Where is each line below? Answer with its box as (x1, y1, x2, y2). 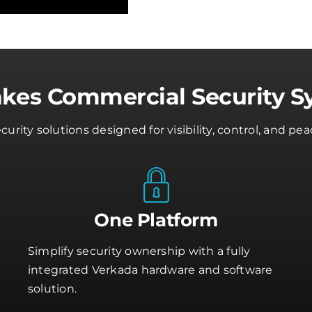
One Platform (94, 209, 218, 232)
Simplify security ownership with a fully (27, 244, 251, 258)
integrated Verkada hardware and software (27, 263, 273, 277)
